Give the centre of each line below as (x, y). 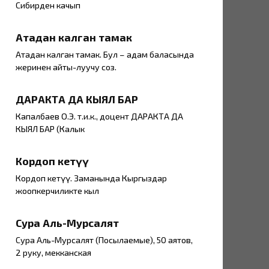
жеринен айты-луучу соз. (66, 67)
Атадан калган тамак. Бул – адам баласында (105, 55)
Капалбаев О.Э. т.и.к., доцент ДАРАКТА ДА (99, 116)
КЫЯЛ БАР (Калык (50, 129)
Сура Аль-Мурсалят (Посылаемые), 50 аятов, (104, 240)
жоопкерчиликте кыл (57, 191)
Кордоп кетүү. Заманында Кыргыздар (91, 178)
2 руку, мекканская (53, 253)
